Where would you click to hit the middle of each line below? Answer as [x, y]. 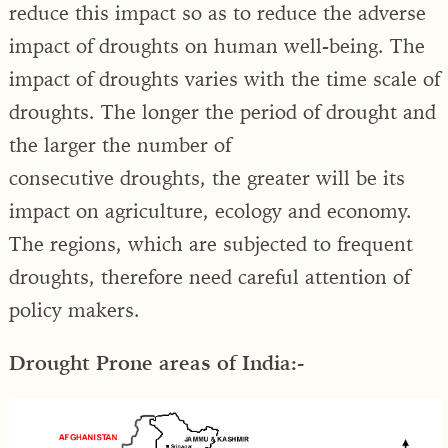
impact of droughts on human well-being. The [217, 45]
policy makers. [74, 309]
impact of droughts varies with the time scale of [224, 78]
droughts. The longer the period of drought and [222, 111]
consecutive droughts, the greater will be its [207, 177]
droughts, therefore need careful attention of [209, 276]
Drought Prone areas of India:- [156, 362]
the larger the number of [120, 144]
